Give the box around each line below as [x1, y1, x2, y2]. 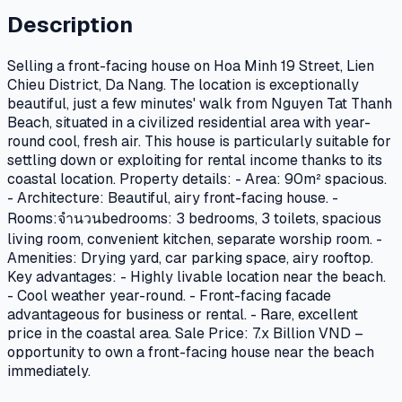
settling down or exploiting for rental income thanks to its [7, 150, 382, 170]
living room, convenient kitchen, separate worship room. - [7, 229, 382, 249]
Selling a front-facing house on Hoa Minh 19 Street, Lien [7, 56, 374, 75]
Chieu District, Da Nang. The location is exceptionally [7, 74, 359, 94]
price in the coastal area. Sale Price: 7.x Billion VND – [7, 323, 363, 343]
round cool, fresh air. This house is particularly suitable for [7, 131, 391, 151]
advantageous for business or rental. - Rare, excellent [7, 304, 358, 324]
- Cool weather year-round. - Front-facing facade [7, 285, 331, 305]
